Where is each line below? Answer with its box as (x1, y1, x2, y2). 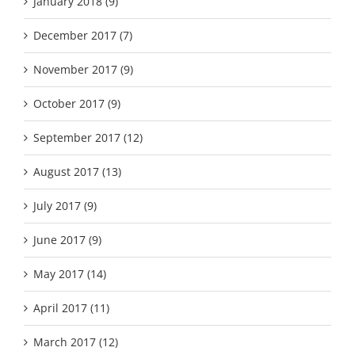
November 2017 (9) (33, 61, 133, 77)
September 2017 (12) (33, 129, 143, 145)
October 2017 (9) (33, 95, 120, 111)
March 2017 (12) (33, 334, 118, 349)
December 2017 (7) (33, 27, 132, 43)
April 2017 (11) (33, 300, 109, 315)
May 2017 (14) (33, 265, 106, 281)
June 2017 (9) (33, 231, 101, 247)
